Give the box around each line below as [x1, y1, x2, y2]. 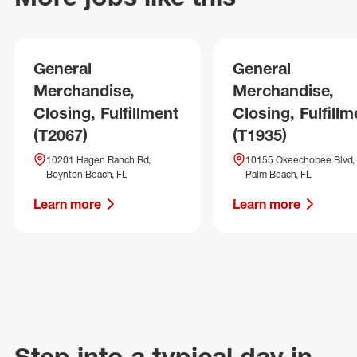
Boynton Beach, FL [46, 168, 127, 180]
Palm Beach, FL [245, 168, 312, 180]
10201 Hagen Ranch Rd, [46, 154, 151, 166]
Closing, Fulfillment [33, 103, 178, 123]
